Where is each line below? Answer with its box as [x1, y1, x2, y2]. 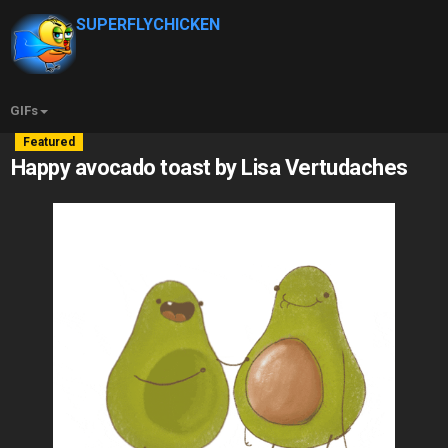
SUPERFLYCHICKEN [75, 15, 220, 34]
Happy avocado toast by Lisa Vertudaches [11, 155, 408, 180]
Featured [23, 135, 75, 149]
